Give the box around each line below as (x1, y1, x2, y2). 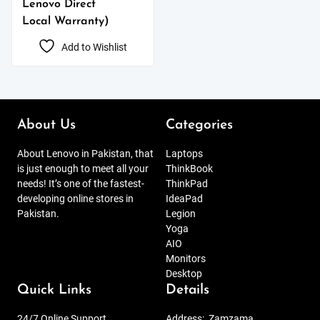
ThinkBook (166, 163, 213, 176)
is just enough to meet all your (17, 163, 149, 176)
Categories (166, 119, 233, 133)
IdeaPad (166, 193, 203, 206)
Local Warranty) (22, 16, 110, 28)
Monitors (166, 253, 206, 266)
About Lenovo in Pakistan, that (17, 148, 154, 161)
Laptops (166, 148, 203, 161)
